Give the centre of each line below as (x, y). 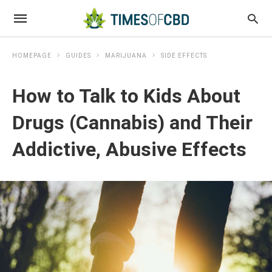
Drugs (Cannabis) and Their (132, 123)
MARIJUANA (126, 56)
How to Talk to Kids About (126, 96)
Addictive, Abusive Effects (129, 149)
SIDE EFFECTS (184, 56)
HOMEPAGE (32, 56)
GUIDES (78, 56)
